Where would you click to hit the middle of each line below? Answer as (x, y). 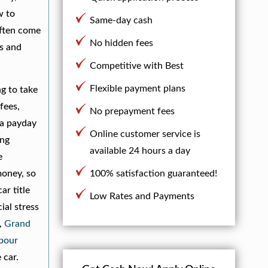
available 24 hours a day (140, 151)
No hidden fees (121, 43)
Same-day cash (121, 21)
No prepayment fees (132, 112)
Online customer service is (145, 134)
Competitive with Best (136, 66)
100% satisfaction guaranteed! (153, 174)
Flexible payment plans (137, 89)
